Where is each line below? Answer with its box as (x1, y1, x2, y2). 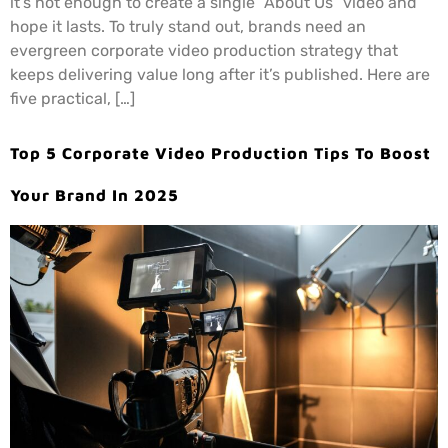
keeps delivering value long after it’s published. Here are (10, 65, 430, 85)
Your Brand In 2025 (10, 186, 179, 205)
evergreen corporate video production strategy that (10, 41, 398, 61)
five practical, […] (10, 89, 135, 109)
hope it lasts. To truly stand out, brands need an (10, 17, 366, 37)
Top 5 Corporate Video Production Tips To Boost (10, 144, 431, 163)
